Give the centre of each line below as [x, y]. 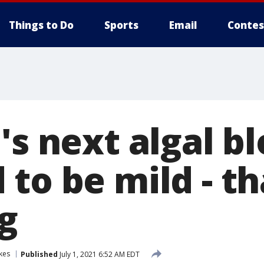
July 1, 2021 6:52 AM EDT [99, 254]
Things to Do [41, 25]
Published [39, 254]
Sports [121, 25]
